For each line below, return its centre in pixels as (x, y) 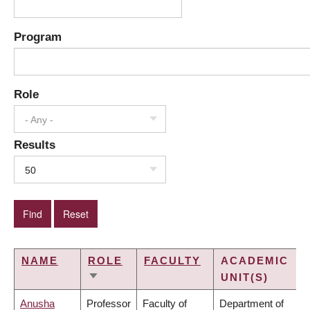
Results (35, 145)
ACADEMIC (255, 261)
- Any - (39, 120)
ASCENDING (126, 295)
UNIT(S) (245, 277)
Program (38, 37)
